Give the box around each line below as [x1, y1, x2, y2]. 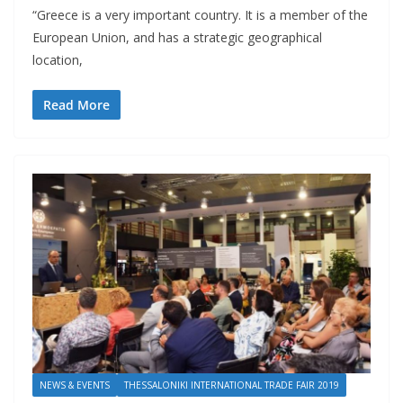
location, [32, 51, 83, 69]
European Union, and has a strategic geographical [32, 29, 322, 47]
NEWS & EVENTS [40, 378, 110, 391]
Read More [43, 96, 110, 114]
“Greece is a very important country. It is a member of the [32, 6, 368, 24]
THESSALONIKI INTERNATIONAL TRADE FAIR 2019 [124, 378, 339, 391]
